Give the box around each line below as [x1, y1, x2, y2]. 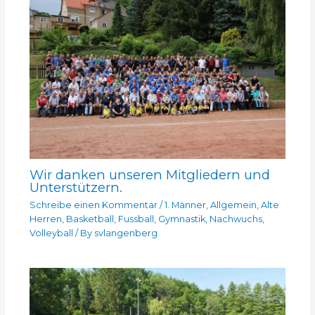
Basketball [65, 213, 114, 224]
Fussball [117, 213, 154, 224]
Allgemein [210, 199, 257, 210]
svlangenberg [94, 227, 157, 238]
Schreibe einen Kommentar [29, 199, 157, 210]
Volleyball [29, 227, 73, 238]
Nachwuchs [209, 213, 262, 224]
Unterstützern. [29, 179, 122, 195]
